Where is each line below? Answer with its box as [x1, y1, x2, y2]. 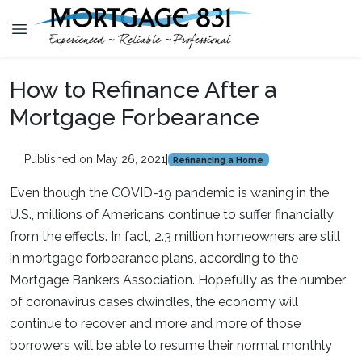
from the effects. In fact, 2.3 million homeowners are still [10, 229, 340, 244]
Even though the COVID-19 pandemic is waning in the [10, 185, 329, 200]
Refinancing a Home [173, 154, 264, 165]
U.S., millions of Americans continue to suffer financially [10, 207, 334, 222]
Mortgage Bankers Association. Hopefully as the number [10, 272, 346, 288]
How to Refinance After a [10, 76, 277, 103]
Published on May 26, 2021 [23, 153, 166, 166]
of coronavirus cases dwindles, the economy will [10, 294, 298, 309]
